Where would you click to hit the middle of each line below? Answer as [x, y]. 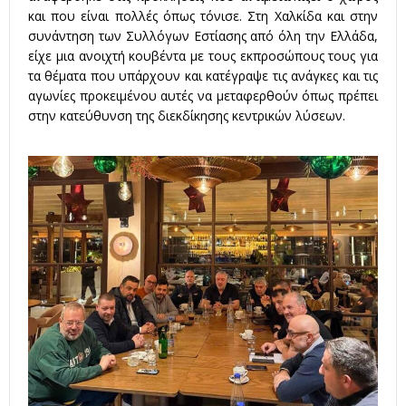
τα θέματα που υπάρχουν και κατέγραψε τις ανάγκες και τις [203, 76]
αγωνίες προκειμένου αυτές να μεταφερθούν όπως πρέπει [203, 96]
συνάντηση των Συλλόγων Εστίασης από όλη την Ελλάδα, [203, 36]
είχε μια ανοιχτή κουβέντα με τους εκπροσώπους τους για [203, 56]
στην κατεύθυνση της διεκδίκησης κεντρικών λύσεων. [187, 116]
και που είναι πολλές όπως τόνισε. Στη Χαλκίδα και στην [203, 16]
